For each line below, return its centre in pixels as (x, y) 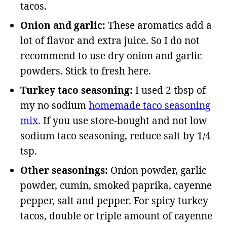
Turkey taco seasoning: (77, 90)
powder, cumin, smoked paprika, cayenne (116, 185)
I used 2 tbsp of (169, 90)
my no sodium (54, 105)
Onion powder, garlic (158, 170)
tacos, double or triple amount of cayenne (116, 216)
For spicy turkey (171, 200)
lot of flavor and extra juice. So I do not (110, 40)
